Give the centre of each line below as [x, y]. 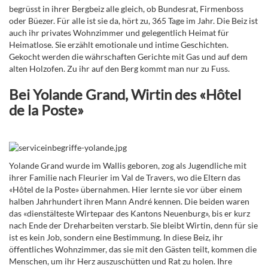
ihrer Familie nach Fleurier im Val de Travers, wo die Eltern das [125, 177]
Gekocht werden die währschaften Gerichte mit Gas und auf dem [128, 57]
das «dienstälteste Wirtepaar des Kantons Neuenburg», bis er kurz [130, 213]
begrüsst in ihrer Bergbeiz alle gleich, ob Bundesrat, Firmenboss [126, 9]
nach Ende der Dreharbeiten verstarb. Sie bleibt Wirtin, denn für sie [133, 225]
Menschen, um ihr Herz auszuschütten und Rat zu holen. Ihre [121, 261]
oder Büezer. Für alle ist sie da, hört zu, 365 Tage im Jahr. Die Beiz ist [133, 21]
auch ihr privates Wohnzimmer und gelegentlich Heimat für [119, 33]
